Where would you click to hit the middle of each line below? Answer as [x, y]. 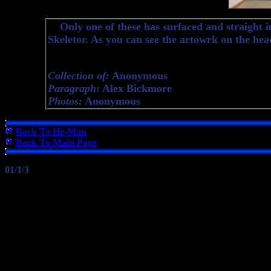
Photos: [65, 101]
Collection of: [78, 75]
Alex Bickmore [135, 88]
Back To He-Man [51, 131]
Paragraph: [73, 88]
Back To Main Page [56, 142]
